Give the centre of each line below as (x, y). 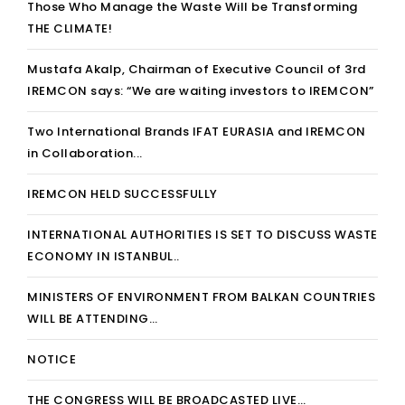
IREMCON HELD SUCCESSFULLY (122, 194)
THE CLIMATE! (70, 28)
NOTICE (52, 359)
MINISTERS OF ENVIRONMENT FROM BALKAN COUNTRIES (201, 297)
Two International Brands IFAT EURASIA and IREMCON (197, 132)
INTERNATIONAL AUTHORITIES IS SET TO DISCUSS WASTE (202, 235)
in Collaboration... (85, 153)
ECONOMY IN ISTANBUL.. (104, 256)
